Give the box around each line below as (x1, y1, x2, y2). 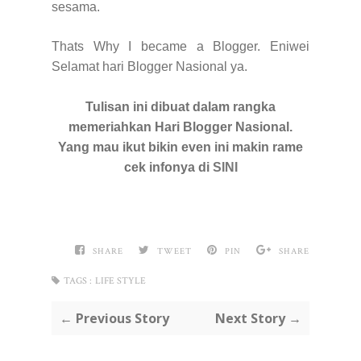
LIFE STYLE (95, 274, 146, 287)
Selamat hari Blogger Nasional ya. (52, 59, 247, 73)
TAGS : (64, 274, 92, 287)
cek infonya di (123, 160, 213, 174)
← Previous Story (60, 309, 169, 327)
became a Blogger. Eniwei (141, 39, 310, 53)
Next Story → (215, 309, 301, 327)
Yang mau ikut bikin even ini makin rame (58, 139, 303, 154)
